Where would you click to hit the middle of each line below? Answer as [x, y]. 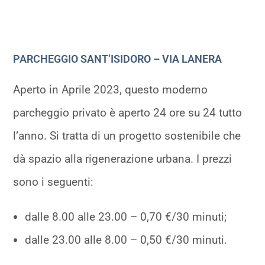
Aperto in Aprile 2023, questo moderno [111, 90]
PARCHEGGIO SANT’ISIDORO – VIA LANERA [118, 59]
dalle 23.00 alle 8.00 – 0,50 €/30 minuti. [126, 240]
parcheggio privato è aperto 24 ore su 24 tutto [128, 113]
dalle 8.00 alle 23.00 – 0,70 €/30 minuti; [126, 217]
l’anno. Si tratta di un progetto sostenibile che [127, 136]
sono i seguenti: [54, 182]
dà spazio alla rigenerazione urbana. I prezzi [123, 159]
